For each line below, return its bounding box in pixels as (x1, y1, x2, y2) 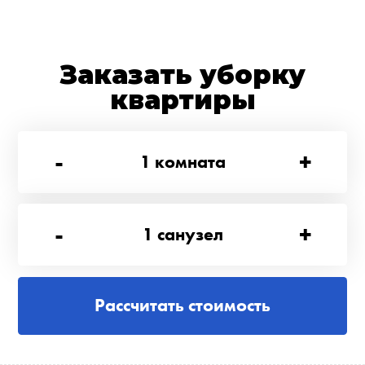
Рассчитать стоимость (95, 294, 270, 317)
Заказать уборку (59, 59, 306, 90)
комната (154, 151, 226, 174)
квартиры (109, 84, 256, 116)
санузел (156, 223, 223, 246)
